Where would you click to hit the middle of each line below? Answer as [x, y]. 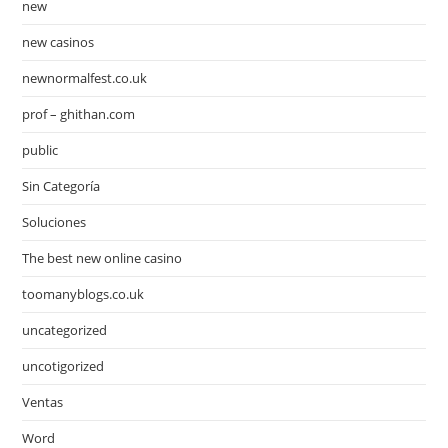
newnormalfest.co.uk [85, 77]
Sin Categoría [61, 185]
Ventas [43, 401]
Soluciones [54, 221]
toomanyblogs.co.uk [83, 293]
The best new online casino [102, 257]
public [40, 149]
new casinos [58, 41]
